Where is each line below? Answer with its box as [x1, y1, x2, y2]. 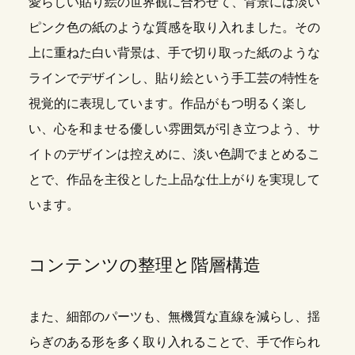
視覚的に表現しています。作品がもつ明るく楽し [28, 95, 307, 112]
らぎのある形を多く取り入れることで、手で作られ [28, 334, 320, 350]
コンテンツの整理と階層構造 [28, 254, 261, 276]
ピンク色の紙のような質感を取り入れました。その [28, 19, 320, 36]
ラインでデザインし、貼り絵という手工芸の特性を [28, 70, 320, 86]
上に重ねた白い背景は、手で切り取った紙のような [28, 44, 320, 61]
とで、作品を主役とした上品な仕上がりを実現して [28, 171, 320, 188]
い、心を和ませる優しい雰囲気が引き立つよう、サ [28, 120, 320, 137]
